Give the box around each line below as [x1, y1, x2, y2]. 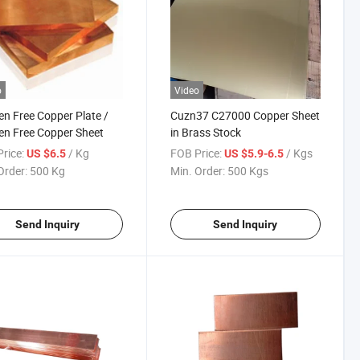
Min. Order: [170, 163, 225, 179]
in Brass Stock [170, 125, 241, 141]
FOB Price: [170, 145, 222, 162]
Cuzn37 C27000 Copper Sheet [170, 108, 320, 124]
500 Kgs [227, 163, 268, 179]
